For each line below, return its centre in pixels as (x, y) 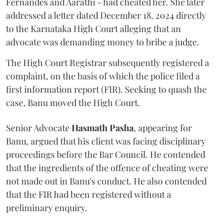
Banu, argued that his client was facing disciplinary (106, 141)
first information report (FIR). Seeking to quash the (106, 90)
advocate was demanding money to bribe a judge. (103, 42)
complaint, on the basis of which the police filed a (103, 76)
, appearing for (163, 128)
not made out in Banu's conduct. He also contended (106, 181)
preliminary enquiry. (47, 208)
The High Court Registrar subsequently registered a (108, 63)
